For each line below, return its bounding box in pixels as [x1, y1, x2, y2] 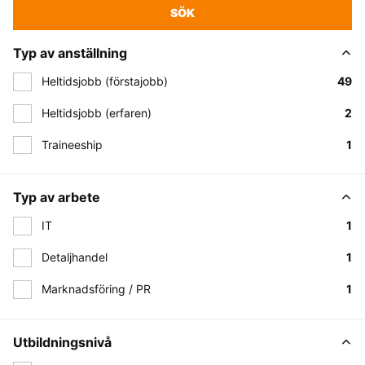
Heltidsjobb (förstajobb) [42, 74, 168, 88]
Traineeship [42, 137, 103, 152]
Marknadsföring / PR [42, 281, 151, 296]
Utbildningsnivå [13, 333, 112, 350]
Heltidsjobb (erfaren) [42, 105, 152, 120]
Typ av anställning [13, 45, 127, 61]
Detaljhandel [42, 250, 108, 264]
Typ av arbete [13, 189, 100, 206]
